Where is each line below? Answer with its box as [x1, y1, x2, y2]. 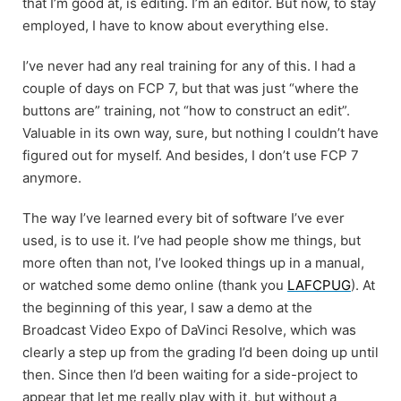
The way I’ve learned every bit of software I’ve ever [22, 209, 345, 226]
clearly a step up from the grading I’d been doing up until [22, 343, 379, 361]
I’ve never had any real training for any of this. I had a [22, 56, 355, 74]
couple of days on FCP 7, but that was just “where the [22, 79, 359, 97]
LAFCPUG [287, 276, 351, 294]
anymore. [22, 168, 81, 186]
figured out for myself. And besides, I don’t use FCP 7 [22, 146, 359, 164]
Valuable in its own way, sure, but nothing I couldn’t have [22, 124, 379, 141]
